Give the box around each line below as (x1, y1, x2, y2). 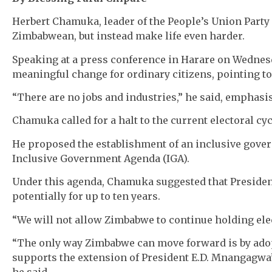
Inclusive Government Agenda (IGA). (12, 152, 189, 165)
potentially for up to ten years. (12, 190, 160, 203)
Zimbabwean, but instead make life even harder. (12, 30, 245, 42)
